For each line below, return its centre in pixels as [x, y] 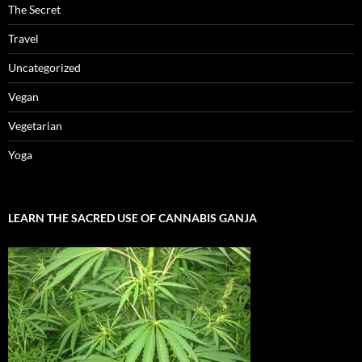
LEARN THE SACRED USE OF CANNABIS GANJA [133, 217]
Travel [23, 38]
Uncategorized [44, 67]
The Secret [34, 9]
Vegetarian [35, 125]
